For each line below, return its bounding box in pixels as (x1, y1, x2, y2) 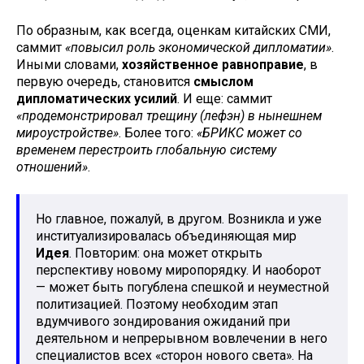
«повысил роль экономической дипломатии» (65, 39, 331, 55)
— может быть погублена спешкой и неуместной (36, 279, 329, 296)
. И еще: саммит (177, 90, 272, 106)
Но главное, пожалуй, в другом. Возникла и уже (36, 211, 322, 227)
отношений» (16, 158, 88, 175)
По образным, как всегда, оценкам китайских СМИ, (16, 22, 331, 38)
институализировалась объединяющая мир (36, 228, 297, 245)
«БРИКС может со (197, 124, 302, 141)
